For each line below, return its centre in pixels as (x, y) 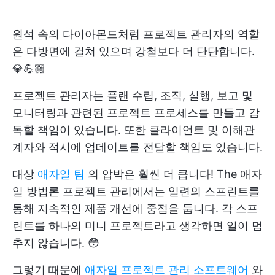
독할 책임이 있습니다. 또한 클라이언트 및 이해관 (134, 130)
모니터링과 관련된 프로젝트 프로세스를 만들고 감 (136, 113)
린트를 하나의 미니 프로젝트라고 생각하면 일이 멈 (137, 226)
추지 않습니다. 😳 (56, 243)
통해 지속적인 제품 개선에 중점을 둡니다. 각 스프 (135, 208)
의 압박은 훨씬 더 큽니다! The (162, 174)
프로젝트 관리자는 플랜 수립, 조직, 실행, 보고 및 (133, 95)
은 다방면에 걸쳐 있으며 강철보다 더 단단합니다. (134, 51)
